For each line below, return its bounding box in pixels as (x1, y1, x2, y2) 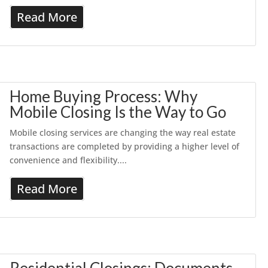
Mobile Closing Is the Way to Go (10, 102, 227, 121)
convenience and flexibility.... (10, 154, 127, 166)
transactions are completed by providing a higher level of (10, 141, 240, 152)
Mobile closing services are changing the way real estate (10, 127, 236, 138)
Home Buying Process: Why (10, 87, 198, 106)
